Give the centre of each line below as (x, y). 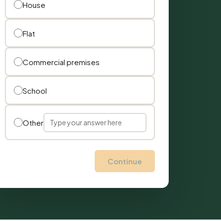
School (35, 90)
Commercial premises (61, 62)
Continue (125, 161)
